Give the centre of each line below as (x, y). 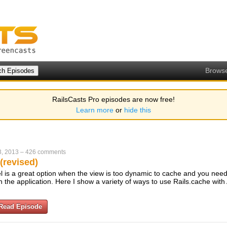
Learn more (95, 110)
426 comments (46, 152)
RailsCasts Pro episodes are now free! (113, 99)
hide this (138, 110)
